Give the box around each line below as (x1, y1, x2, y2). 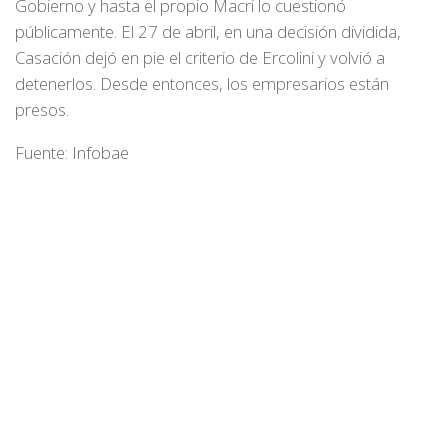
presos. (15, 97, 69, 121)
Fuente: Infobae (15, 140, 129, 164)
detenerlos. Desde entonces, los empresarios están (15, 71, 389, 95)
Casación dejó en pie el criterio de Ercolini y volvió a (15, 45, 385, 69)
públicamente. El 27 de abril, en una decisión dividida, (15, 19, 401, 43)
